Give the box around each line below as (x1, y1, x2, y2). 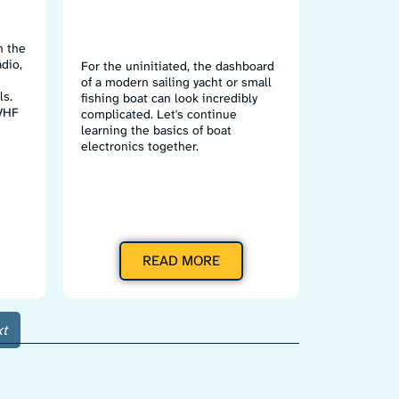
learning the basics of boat (81, 121, 232, 138)
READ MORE (142, 250, 220, 270)
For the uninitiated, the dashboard (81, 57, 274, 74)
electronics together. (81, 137, 199, 154)
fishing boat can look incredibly (81, 89, 257, 106)
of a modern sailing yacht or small (81, 73, 272, 90)
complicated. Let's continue (81, 105, 237, 122)
